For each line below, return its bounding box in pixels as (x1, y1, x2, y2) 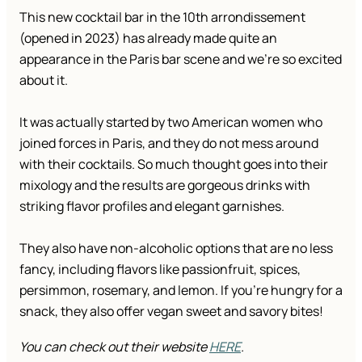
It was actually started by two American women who (19, 113, 322, 132)
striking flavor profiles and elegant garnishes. (19, 197, 284, 216)
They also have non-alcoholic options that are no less (19, 239, 333, 258)
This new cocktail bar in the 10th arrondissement (19, 8, 305, 27)
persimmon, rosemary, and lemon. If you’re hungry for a (19, 281, 343, 300)
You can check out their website (19, 338, 209, 356)
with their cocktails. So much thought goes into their (19, 155, 328, 174)
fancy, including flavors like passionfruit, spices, (19, 260, 301, 279)
